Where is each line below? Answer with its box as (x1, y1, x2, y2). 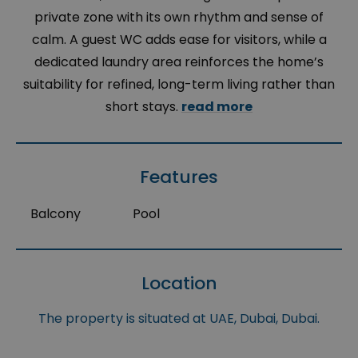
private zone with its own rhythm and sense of (34, 8, 324, 27)
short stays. (105, 97, 181, 117)
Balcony (30, 205, 81, 224)
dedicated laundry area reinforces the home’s (34, 53, 324, 72)
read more (181, 97, 253, 117)
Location (141, 271, 217, 296)
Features (140, 165, 218, 190)
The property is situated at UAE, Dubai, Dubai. (38, 309, 320, 328)
